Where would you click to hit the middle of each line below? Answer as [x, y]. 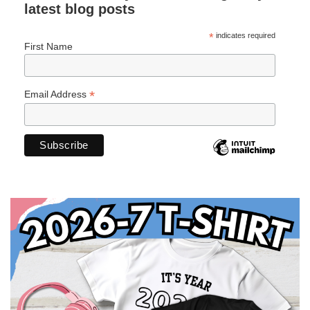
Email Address [57, 94]
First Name [48, 46]
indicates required [244, 35]
